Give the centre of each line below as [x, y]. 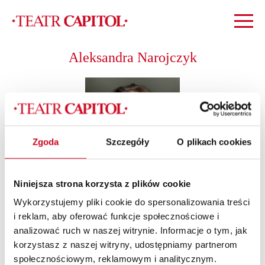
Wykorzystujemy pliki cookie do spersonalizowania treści [132, 202]
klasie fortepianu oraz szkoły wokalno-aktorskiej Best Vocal [123, 240]
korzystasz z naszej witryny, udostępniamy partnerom [126, 245]
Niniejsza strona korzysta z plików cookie [102, 183]
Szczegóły [127, 141]
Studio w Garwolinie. [52, 253]
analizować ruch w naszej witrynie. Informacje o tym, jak [130, 231]
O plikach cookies [214, 141]
